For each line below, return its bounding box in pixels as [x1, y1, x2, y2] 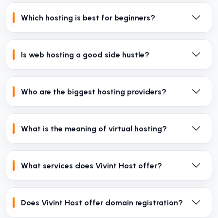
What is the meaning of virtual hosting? [21, 124, 167, 133]
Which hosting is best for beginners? [21, 13, 155, 22]
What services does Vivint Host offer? [21, 161, 162, 170]
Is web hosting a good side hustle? [21, 50, 149, 59]
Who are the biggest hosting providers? [21, 87, 166, 96]
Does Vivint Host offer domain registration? [21, 198, 183, 207]
